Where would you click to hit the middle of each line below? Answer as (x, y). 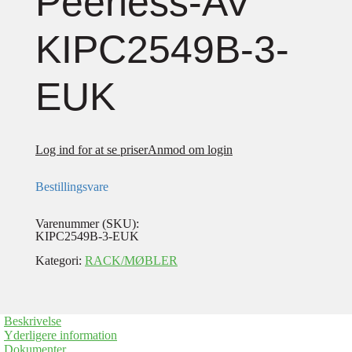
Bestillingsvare (72, 187)
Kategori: (60, 260)
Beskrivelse (33, 321)
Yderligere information (60, 335)
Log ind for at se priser (92, 150)
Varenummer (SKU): (87, 224)
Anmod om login (190, 150)
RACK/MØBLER (131, 260)
